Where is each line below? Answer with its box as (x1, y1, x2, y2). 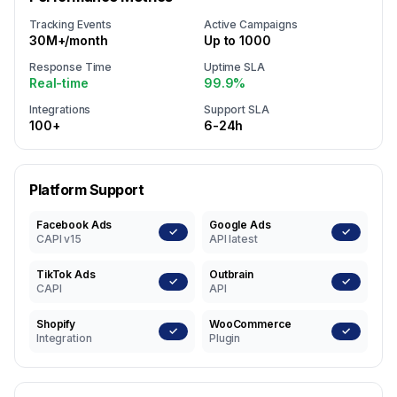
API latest (209, 232, 258, 245)
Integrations (29, 103, 91, 116)
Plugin (209, 331, 241, 345)
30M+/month (29, 33, 108, 48)
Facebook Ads (36, 218, 113, 231)
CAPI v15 (36, 232, 82, 245)
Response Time (29, 60, 113, 74)
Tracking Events (29, 18, 112, 31)
